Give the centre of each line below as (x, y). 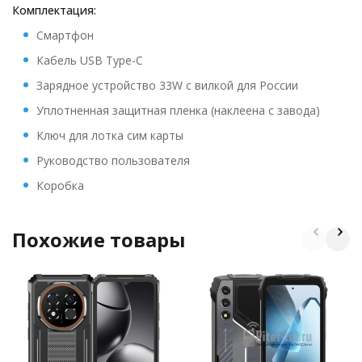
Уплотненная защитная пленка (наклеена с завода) (178, 110)
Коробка (60, 185)
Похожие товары (99, 240)
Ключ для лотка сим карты (110, 135)
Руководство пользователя (113, 160)
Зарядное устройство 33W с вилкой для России (167, 85)
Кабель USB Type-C (90, 60)
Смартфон (65, 35)
